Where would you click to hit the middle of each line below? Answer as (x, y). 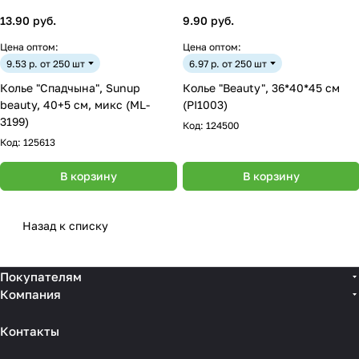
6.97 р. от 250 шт (228, 63)
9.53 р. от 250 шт (46, 63)
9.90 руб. (208, 20)
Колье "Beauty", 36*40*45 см (261, 88)
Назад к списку (65, 226)
